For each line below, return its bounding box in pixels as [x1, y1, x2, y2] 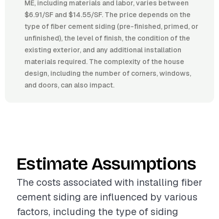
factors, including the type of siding [17, 205, 178, 218]
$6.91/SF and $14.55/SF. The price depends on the [24, 10, 191, 19]
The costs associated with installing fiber [17, 176, 202, 189]
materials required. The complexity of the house [24, 57, 184, 66]
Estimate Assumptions [17, 153, 197, 175]
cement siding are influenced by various [17, 191, 197, 203]
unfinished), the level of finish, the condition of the [24, 34, 190, 43]
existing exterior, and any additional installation [24, 45, 181, 54]
